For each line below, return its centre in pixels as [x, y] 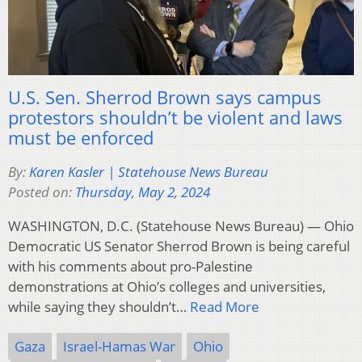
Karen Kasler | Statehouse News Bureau [149, 171]
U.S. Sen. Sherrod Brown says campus [165, 97]
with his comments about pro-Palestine [130, 266]
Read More [225, 306]
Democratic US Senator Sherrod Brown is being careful [179, 246]
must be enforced [81, 137]
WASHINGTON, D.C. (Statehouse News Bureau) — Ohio [181, 225]
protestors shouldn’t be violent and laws [175, 117]
